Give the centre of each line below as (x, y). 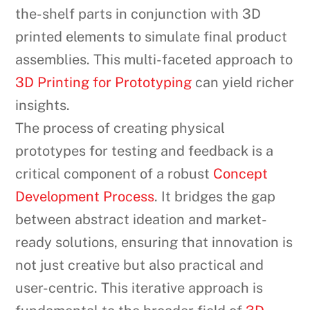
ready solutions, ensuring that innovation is (154, 243)
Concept (241, 174)
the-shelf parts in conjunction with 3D (138, 14)
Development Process (85, 197)
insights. (43, 106)
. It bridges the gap (215, 197)
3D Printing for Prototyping (104, 83)
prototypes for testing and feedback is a (145, 151)
